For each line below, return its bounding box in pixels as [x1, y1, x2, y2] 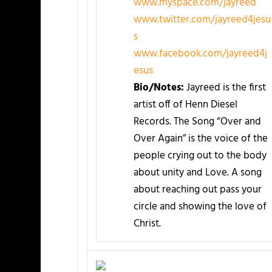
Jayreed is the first [183, 79, 266, 96]
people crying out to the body [133, 147, 267, 164]
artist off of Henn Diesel [133, 96, 237, 113]
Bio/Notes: [133, 79, 184, 96]
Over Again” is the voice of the [133, 130, 268, 147]
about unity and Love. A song [133, 164, 262, 181]
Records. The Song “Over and [133, 113, 261, 130]
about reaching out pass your [133, 181, 262, 198]
